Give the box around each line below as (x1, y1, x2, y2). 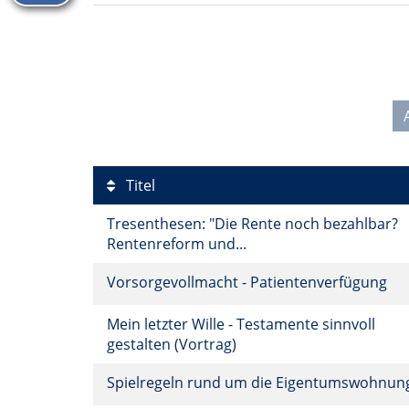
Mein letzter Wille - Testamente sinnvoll (107, 314, 375, 334)
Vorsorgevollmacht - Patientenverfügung (107, 272, 391, 292)
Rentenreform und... (107, 234, 250, 254)
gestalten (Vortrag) (107, 334, 240, 354)
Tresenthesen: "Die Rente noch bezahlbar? (107, 214, 398, 234)
